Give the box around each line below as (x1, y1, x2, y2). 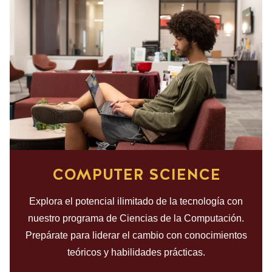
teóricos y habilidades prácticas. (67, 247, 205, 258)
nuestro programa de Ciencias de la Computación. (28, 213, 244, 224)
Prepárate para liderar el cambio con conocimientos (25, 230, 247, 241)
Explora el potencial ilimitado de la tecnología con (29, 196, 243, 207)
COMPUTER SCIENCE (52, 164, 220, 185)
